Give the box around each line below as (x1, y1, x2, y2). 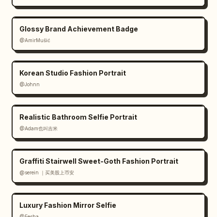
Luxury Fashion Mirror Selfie (19, 201, 116, 209)
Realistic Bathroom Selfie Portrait (19, 113, 137, 121)
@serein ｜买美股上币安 (19, 170, 74, 175)
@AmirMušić (19, 37, 50, 43)
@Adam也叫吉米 (19, 125, 58, 131)
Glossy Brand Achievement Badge (19, 25, 138, 33)
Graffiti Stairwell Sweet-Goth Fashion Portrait (19, 157, 178, 165)
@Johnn (19, 81, 40, 87)
